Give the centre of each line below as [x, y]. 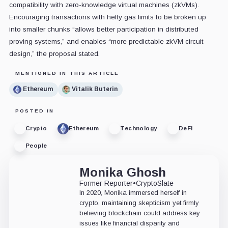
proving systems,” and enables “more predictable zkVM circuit [106, 41]
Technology [139, 129]
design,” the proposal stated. [54, 53]
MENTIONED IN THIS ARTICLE [67, 73]
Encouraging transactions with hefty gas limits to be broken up [107, 17]
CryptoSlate [154, 183]
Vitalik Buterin [94, 89]
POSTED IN [34, 110]
